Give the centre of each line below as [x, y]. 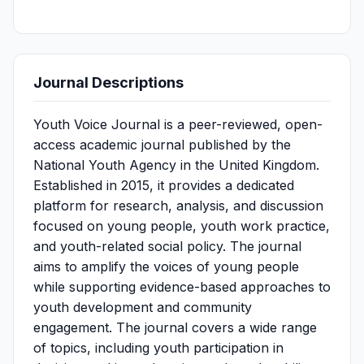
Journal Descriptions [108, 82]
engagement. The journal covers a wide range [175, 327]
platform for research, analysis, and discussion [178, 206]
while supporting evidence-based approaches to [182, 287]
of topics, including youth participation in [158, 348]
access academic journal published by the [162, 145]
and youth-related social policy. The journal [167, 246]
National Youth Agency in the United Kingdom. [176, 165]
